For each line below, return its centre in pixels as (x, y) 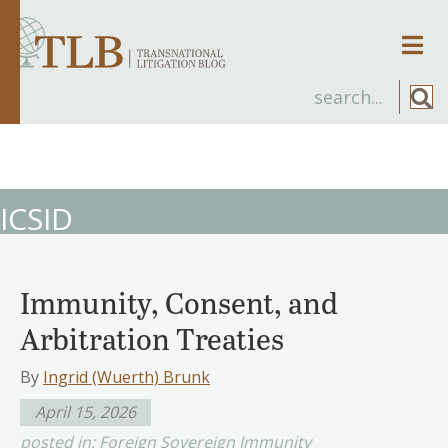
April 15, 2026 (85, 411)
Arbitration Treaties (152, 337)
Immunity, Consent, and (179, 301)
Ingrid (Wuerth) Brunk (126, 376)
